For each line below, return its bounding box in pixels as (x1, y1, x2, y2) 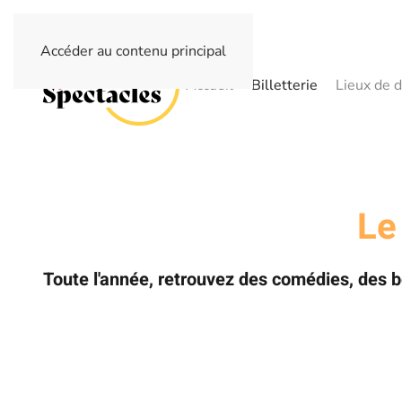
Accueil (186, 75, 233, 95)
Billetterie (251, 75, 318, 95)
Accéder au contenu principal (40, 41, 226, 61)
